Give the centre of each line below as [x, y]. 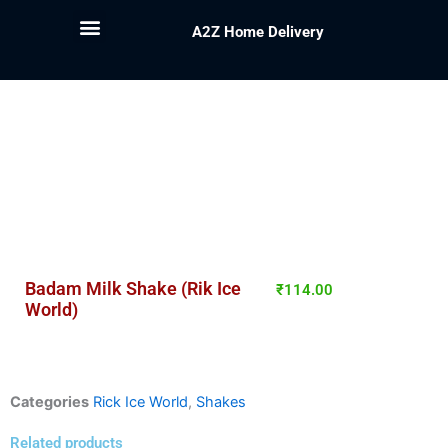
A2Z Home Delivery [258, 32]
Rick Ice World [140, 402]
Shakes [221, 402]
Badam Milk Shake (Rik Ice [133, 288]
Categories [49, 402]
